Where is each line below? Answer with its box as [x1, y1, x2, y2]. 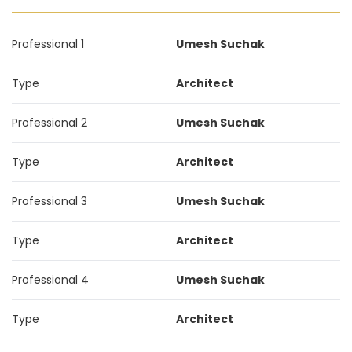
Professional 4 [12, 272, 89, 288]
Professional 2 [12, 115, 87, 130]
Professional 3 [12, 193, 87, 209]
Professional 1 [12, 36, 84, 52]
